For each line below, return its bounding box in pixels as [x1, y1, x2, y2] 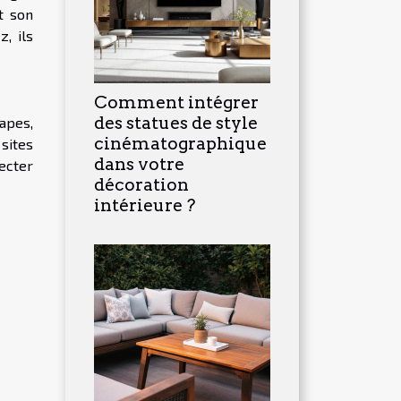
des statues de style [94, 112, 258, 133]
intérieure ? [94, 194, 195, 216]
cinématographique [94, 132, 267, 154]
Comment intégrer [94, 91, 259, 113]
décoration [94, 174, 189, 195]
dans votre [94, 153, 184, 175]
